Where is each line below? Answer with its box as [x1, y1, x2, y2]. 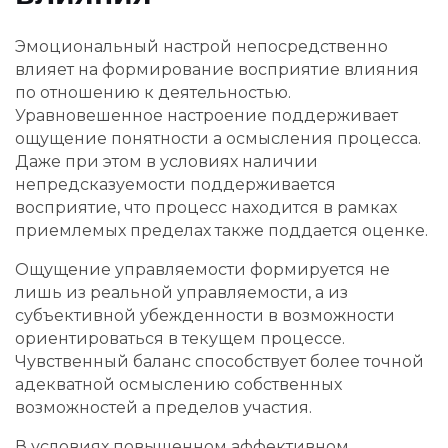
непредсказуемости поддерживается [15, 174, 336, 194]
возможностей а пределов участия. [15, 397, 312, 417]
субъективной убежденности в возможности [15, 305, 395, 325]
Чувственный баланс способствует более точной [15, 351, 424, 371]
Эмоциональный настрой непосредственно [15, 36, 388, 56]
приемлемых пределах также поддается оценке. [15, 220, 428, 240]
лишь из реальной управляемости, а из [15, 282, 348, 302]
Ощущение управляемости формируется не [15, 259, 390, 279]
